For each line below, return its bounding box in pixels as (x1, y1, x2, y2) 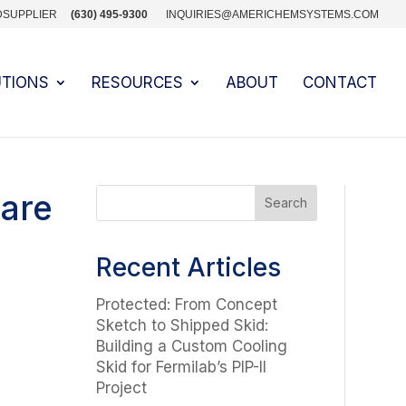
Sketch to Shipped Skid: (95, 315, 268, 334)
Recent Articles (95, 251, 281, 283)
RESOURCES (92, 73, 183, 92)
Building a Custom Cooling (95, 336, 287, 355)
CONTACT (303, 73, 377, 92)
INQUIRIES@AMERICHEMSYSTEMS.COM (166, 8, 379, 21)
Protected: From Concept (95, 295, 277, 314)
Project (95, 378, 147, 397)
